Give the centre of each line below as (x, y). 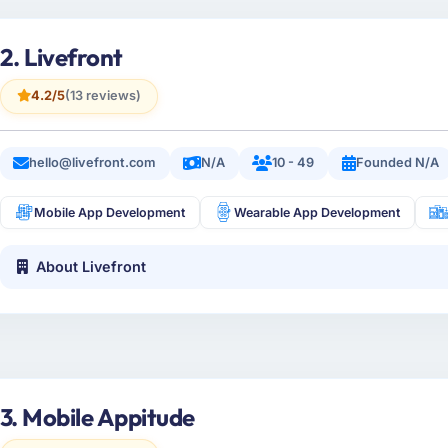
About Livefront (91, 267)
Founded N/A (397, 163)
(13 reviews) (102, 96)
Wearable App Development (317, 212)
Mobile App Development (110, 212)
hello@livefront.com (93, 163)
